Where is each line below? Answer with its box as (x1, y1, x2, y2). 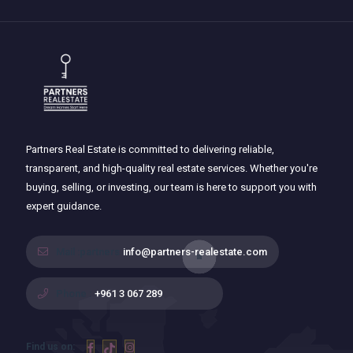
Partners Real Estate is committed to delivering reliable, (25, 143, 274, 155)
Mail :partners (53, 246, 120, 258)
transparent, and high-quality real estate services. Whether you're (25, 162, 318, 174)
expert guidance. (25, 200, 102, 212)
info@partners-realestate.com (122, 246, 267, 258)
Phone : (53, 288, 91, 299)
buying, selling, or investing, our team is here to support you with (25, 181, 317, 193)
